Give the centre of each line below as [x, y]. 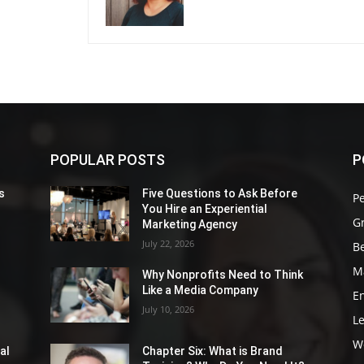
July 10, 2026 [169, 310]
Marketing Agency [190, 225]
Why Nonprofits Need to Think [223, 275]
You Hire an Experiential [205, 209]
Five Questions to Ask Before [220, 194]
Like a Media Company [201, 290]
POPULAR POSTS [108, 160]
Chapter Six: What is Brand [213, 351]
